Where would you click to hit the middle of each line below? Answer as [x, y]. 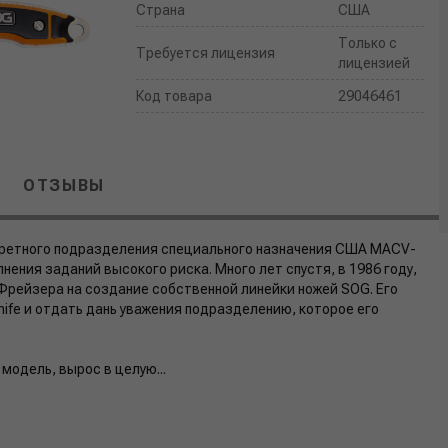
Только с [367, 43]
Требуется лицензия [206, 53]
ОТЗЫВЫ [64, 186]
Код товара [174, 96]
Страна [161, 10]
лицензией [373, 63]
